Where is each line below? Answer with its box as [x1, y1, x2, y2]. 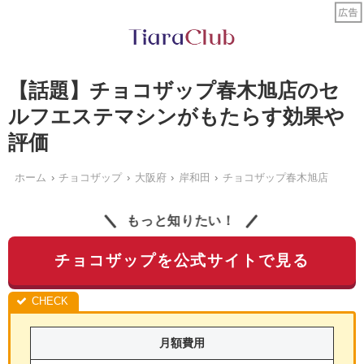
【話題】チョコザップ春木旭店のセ [8, 79, 340, 102]
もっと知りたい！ [128, 214, 236, 228]
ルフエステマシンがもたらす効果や [8, 105, 344, 128]
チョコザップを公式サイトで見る [54, 252, 310, 270]
